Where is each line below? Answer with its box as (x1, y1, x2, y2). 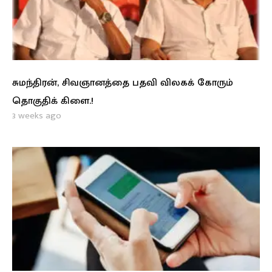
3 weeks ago (12, 108, 61, 124)
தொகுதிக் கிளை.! (12, 93, 93, 110)
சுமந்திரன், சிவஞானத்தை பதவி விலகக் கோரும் (12, 75, 233, 92)
